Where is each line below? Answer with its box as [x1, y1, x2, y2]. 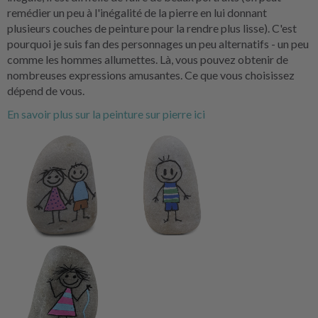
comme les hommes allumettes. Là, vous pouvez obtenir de [7, 53, 288, 66]
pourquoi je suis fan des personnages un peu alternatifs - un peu [7, 37, 309, 50]
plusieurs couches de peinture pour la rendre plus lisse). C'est [7, 21, 297, 35]
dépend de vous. [7, 84, 84, 97]
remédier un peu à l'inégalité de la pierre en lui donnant [7, 6, 267, 19]
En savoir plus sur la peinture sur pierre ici [7, 107, 205, 121]
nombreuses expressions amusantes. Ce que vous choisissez [7, 68, 295, 82]
